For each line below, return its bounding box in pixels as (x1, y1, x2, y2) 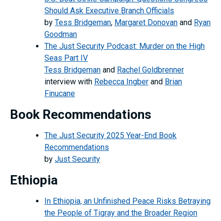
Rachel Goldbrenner (117, 65, 184, 74)
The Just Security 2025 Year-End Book (44, 130, 177, 140)
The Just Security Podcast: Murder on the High (44, 41, 205, 51)
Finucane (44, 88, 75, 98)
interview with (44, 76, 94, 86)
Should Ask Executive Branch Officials (44, 5, 174, 15)
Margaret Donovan (114, 17, 178, 27)
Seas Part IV (44, 53, 88, 63)
